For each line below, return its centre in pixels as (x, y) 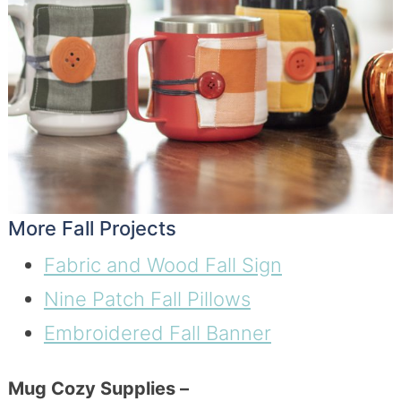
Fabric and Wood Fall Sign (162, 265)
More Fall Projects (92, 229)
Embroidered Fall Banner (157, 333)
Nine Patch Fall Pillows (147, 299)
